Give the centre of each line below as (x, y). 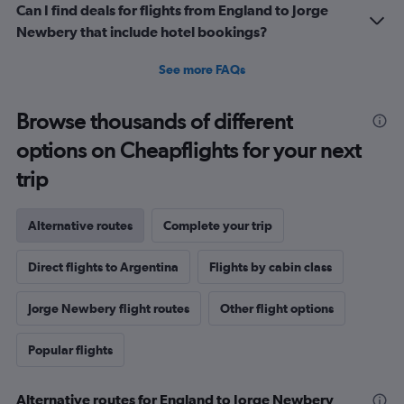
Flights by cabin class (271, 267)
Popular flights (70, 350)
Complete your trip (218, 226)
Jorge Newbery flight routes (109, 309)
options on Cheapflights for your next (188, 151)
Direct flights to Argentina (103, 267)
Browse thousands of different (154, 122)
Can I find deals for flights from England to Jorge (172, 10)
